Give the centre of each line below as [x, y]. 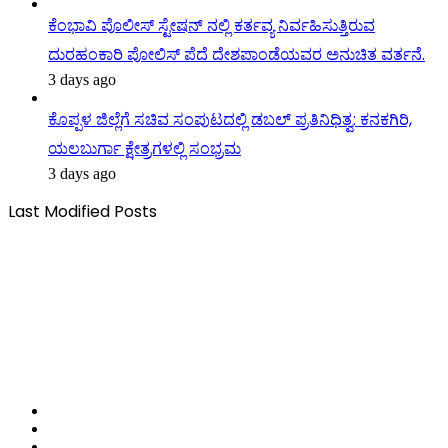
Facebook [78, 409]
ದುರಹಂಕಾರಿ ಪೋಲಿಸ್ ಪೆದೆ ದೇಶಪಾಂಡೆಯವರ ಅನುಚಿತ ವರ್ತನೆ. [236, 54]
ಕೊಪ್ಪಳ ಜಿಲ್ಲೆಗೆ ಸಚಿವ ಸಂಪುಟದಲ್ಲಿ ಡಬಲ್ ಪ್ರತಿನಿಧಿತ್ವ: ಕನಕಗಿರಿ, [230, 119]
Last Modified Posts [82, 211]
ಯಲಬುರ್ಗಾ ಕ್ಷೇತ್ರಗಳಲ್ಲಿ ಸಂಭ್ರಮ [144, 148]
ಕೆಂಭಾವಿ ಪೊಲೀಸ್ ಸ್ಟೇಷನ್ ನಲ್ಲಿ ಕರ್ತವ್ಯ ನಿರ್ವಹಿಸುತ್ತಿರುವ [211, 25]
